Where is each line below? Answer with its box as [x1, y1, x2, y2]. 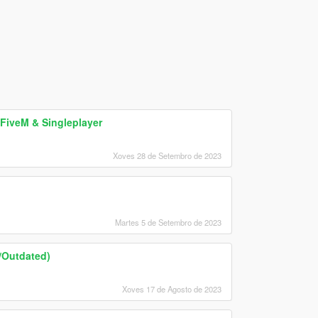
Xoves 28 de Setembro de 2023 [112, 149, 221, 161]
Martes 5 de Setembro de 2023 [114, 216, 221, 228]
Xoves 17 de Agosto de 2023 [121, 283, 221, 295]
